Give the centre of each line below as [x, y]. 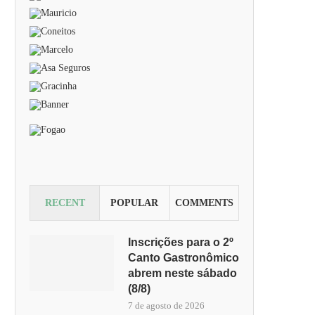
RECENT [65, 203]
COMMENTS [204, 203]
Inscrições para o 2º [181, 242]
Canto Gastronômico [184, 258]
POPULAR [135, 203]
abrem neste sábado [182, 273]
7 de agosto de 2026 [166, 306]
